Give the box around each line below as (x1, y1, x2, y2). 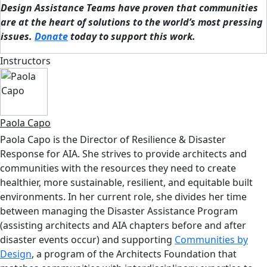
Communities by (175, 233, 248, 247)
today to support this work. (70, 30, 195, 44)
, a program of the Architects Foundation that (32, 247, 237, 261)
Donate (35, 30, 68, 44)
